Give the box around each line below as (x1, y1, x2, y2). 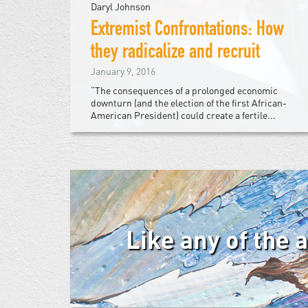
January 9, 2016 (91, 65, 155, 78)
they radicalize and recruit (91, 43, 260, 65)
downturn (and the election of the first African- (91, 97, 287, 109)
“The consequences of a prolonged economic (91, 85, 278, 97)
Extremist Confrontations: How (91, 21, 284, 42)
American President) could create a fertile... (91, 109, 276, 122)
